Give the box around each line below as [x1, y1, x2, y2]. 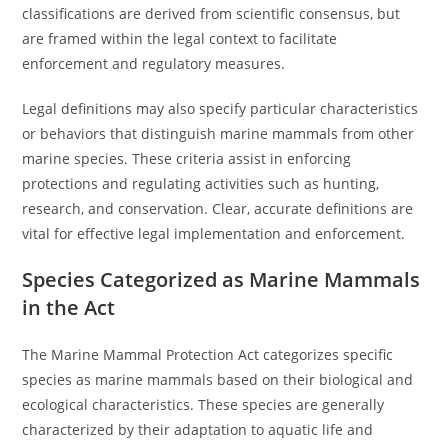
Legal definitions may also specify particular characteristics [22, 99, 419, 118]
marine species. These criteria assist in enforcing [22, 149, 352, 168]
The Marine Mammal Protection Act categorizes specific [22, 345, 394, 364]
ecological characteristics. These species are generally [22, 395, 385, 414]
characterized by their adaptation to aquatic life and [22, 420, 374, 439]
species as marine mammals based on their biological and [22, 370, 414, 389]
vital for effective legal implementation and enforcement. [22, 224, 406, 243]
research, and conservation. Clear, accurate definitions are [22, 199, 414, 218]
